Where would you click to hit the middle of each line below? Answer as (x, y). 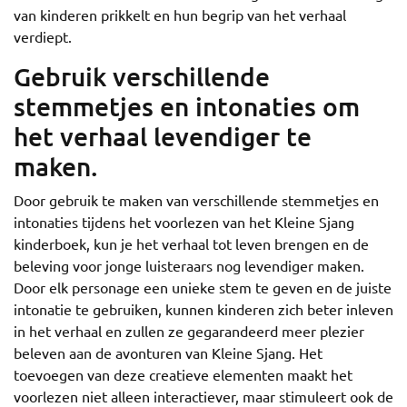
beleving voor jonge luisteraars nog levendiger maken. (189, 265)
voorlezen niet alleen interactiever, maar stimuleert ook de (203, 396)
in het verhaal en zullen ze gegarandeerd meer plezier (189, 331)
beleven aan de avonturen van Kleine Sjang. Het (168, 352)
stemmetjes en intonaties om (187, 106)
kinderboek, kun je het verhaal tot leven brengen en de (191, 243)
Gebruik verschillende (142, 76)
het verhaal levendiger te (163, 136)
